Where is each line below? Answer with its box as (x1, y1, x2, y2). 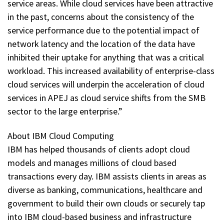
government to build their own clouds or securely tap (7, 197, 205, 209)
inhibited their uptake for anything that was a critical (7, 51, 204, 63)
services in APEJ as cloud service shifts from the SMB (7, 91, 205, 103)
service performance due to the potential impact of (7, 24, 199, 36)
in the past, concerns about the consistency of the (7, 10, 194, 22)
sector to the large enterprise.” (7, 105, 122, 117)
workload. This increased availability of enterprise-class (7, 64, 214, 76)
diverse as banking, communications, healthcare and (7, 184, 202, 196)
